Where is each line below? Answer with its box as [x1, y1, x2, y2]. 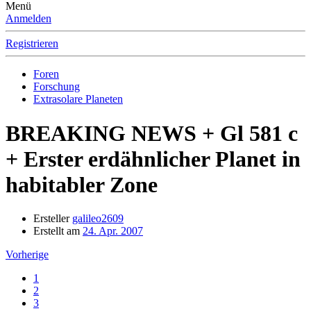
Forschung [33, 81, 80, 93]
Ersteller [33, 212, 69, 225]
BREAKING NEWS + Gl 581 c [6, 120, 298, 146]
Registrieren [6, 37, 58, 50]
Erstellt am [33, 225, 80, 237]
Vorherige [6, 249, 49, 261]
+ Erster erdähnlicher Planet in [6, 146, 301, 171]
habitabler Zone [6, 171, 158, 197]
